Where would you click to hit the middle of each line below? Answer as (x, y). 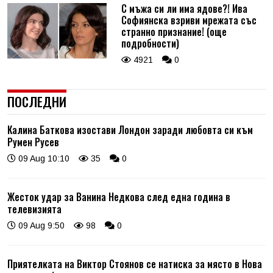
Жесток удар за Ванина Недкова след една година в (119, 197)
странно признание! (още (174, 31)
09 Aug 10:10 (43, 158)
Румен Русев (33, 142)
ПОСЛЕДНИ (37, 101)
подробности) (150, 43)
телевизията (34, 209)
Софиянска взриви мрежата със (189, 20)
